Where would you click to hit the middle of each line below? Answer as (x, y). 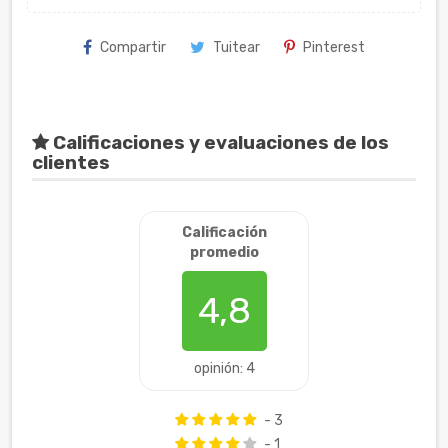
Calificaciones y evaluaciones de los (219, 142)
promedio (224, 252)
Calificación (224, 232)
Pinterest (334, 47)
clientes (71, 162)
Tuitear (236, 47)
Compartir (133, 47)
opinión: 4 (224, 368)
